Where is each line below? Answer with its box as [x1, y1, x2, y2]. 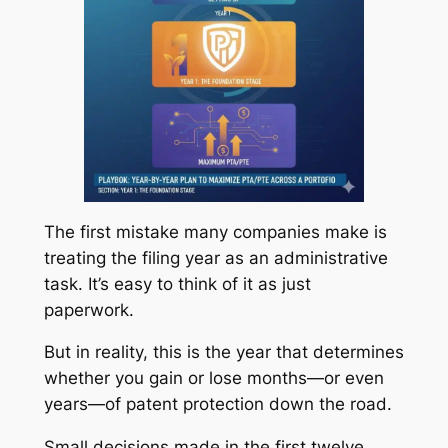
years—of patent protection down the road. [43, 394, 392, 415]
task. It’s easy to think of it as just [43, 273, 311, 294]
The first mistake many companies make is [43, 221, 387, 242]
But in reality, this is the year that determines [43, 342, 404, 363]
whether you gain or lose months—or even [43, 368, 384, 389]
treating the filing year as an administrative [43, 247, 388, 268]
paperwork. [43, 299, 134, 320]
